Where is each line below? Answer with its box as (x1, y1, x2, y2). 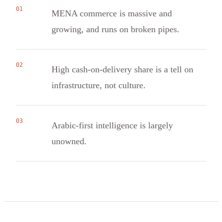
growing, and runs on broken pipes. (52, 24, 179, 35)
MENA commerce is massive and (52, 8, 172, 19)
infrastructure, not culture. (52, 80, 146, 91)
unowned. (52, 136, 87, 147)
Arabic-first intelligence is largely (52, 120, 173, 131)
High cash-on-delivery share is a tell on (52, 64, 193, 75)
